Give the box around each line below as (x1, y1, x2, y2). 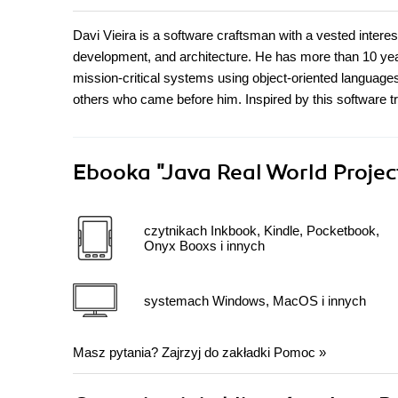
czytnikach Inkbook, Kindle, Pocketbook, (144, 223, 379, 239)
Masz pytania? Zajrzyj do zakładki (73, 345, 274, 361)
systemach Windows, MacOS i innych (144, 292, 366, 308)
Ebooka (73, 159, 151, 187)
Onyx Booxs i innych (144, 238, 265, 254)
